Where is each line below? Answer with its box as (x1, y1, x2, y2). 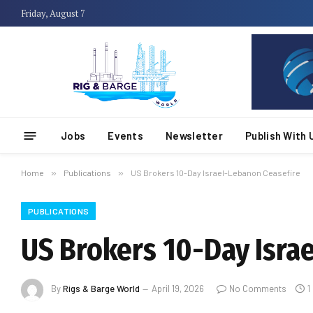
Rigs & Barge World (63, 283, 140, 295)
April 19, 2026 (152, 283, 204, 295)
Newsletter (166, 129, 224, 142)
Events (108, 129, 144, 142)
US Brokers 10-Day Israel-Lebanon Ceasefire (131, 168, 300, 177)
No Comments (229, 283, 286, 295)
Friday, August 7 (21, 6, 85, 20)
